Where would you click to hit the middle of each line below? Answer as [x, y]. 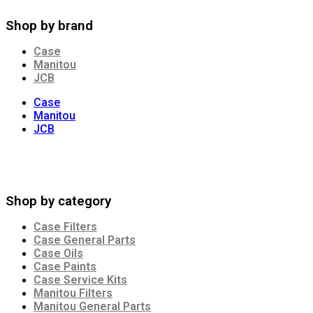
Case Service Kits [80, 280]
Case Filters [65, 227]
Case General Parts [85, 240]
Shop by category [58, 201]
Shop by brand [49, 26]
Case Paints [65, 267]
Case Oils [58, 254]
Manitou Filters [73, 293]
